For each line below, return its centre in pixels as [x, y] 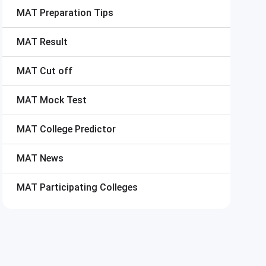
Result [54, 42]
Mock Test [63, 100]
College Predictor [78, 129]
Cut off [56, 71]
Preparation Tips [77, 13]
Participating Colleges [89, 187]
